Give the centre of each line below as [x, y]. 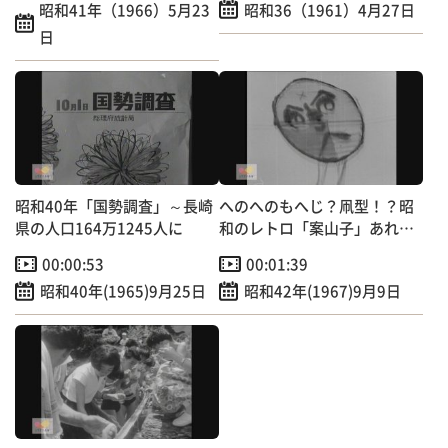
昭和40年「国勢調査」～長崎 [114, 206]
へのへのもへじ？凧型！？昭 [316, 206]
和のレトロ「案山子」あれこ [316, 228]
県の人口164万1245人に [106, 228]
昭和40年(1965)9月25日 [123, 291]
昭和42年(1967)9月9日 [322, 291]
